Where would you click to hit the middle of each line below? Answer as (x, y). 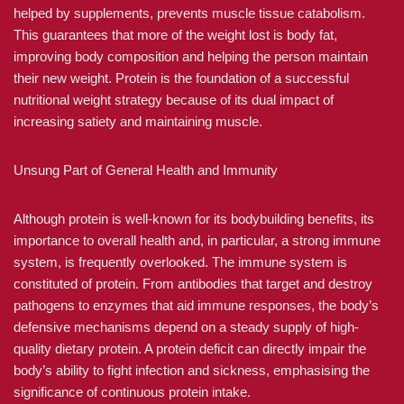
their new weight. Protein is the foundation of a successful (181, 78)
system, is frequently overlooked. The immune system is (180, 262)
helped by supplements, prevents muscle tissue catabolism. (189, 13)
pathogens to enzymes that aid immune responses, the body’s (196, 305)
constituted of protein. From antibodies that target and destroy (193, 284)
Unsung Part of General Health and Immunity (146, 170)
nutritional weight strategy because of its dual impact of (174, 100)
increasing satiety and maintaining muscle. (138, 121)
